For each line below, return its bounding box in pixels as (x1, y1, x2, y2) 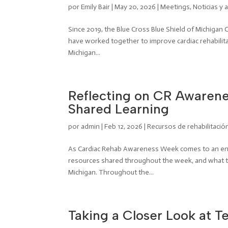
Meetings (160, 3, 190, 11)
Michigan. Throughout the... (68, 168, 154, 177)
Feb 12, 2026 (104, 122, 143, 131)
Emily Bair (81, 3, 110, 11)
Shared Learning (68, 101, 169, 117)
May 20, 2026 (115, 3, 156, 11)
